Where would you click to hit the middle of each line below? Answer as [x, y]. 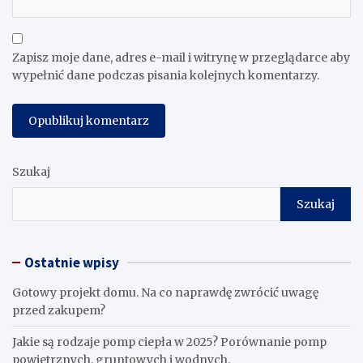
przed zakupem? [59, 311]
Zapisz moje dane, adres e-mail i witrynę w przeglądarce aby [181, 58]
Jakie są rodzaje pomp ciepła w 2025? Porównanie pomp [169, 342]
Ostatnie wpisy [72, 263]
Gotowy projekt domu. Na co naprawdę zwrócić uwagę [165, 293]
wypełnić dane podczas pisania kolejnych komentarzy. [166, 76]
